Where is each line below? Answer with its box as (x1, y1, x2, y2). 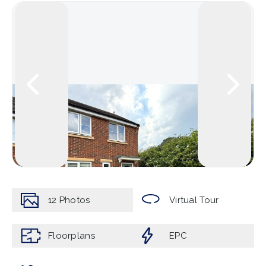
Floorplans (48, 230, 95, 241)
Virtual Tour (169, 195, 219, 205)
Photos (59, 195, 90, 205)
